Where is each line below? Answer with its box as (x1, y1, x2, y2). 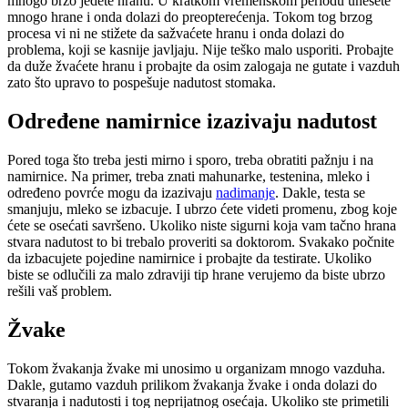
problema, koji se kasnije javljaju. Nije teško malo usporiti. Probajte (7, 42, 393, 58)
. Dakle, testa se (275, 184, 365, 200)
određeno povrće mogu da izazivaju (7, 184, 216, 200)
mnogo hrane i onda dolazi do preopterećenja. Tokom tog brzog (7, 9, 372, 25)
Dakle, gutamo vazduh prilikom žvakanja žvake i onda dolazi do (7, 376, 377, 393)
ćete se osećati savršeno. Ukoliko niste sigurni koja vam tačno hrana (7, 217, 396, 233)
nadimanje (216, 184, 275, 200)
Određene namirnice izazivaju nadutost (7, 109, 377, 134)
